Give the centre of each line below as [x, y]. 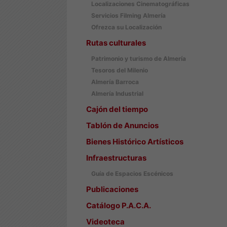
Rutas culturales [116, 43]
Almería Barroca [115, 82]
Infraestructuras [116, 158]
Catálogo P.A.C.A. [119, 205]
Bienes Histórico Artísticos [135, 142]
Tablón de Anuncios [122, 125]
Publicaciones [112, 189]
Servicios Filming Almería [128, 15]
